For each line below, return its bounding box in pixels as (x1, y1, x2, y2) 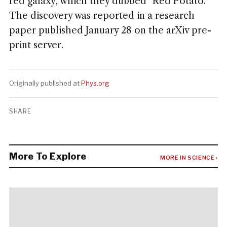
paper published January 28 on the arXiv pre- (9, 25, 211, 36)
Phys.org (81, 79, 109, 87)
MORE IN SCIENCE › (160, 154, 218, 161)
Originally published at (9, 79, 81, 87)
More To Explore (9, 151, 87, 162)
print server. (9, 40, 63, 51)
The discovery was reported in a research (9, 10, 195, 21)
